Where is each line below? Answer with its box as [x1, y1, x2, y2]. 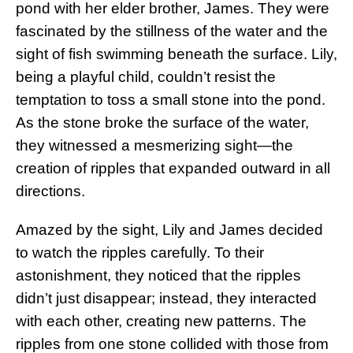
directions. [16, 182, 85, 199]
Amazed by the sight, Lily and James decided [16, 221, 323, 238]
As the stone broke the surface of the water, [16, 113, 309, 131]
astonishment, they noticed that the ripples [16, 266, 301, 284]
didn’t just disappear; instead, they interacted [16, 289, 317, 307]
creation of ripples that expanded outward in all [16, 159, 330, 176]
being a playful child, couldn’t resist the [16, 68, 276, 85]
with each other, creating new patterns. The [16, 312, 307, 329]
